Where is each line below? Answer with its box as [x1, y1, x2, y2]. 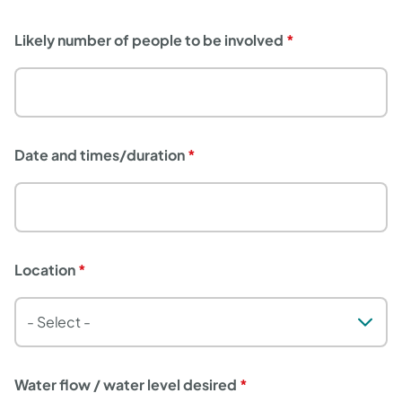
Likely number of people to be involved [14, 31, 284, 49]
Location [14, 260, 75, 279]
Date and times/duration [14, 145, 185, 164]
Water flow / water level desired [14, 375, 237, 394]
